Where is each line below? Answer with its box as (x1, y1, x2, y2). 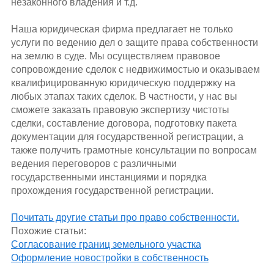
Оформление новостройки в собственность (10, 253, 209, 264)
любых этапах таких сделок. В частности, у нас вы (10, 91, 237, 102)
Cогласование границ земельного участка (10, 239, 201, 250)
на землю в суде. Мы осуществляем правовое (10, 51, 220, 62)
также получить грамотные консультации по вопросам (10, 145, 257, 156)
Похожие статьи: (10, 226, 86, 237)
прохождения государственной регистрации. (10, 185, 213, 196)
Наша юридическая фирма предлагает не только (10, 24, 233, 35)
